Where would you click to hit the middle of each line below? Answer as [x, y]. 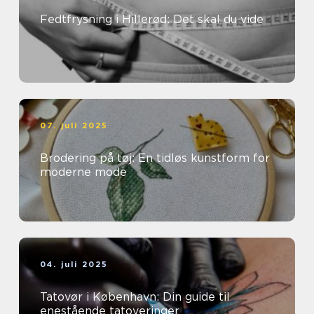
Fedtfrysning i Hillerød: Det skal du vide [152, 20]
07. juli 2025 [74, 126]
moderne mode [83, 172]
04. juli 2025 [74, 265]
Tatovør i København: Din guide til [135, 297]
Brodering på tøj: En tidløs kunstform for [155, 158]
